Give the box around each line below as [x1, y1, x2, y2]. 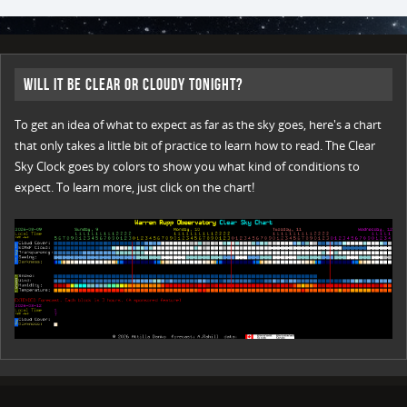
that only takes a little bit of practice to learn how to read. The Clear [15, 138, 375, 154]
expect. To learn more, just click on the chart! [15, 180, 254, 195]
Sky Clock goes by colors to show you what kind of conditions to [15, 159, 360, 174]
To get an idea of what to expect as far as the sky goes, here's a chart [15, 117, 382, 133]
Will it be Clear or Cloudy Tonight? [24, 75, 243, 94]
